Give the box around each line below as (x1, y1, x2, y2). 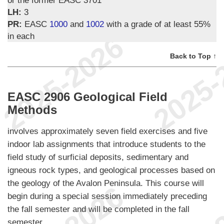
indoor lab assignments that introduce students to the (7, 139, 205, 149)
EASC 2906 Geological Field (7, 89, 167, 103)
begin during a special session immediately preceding (7, 191, 207, 201)
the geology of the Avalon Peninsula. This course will (7, 178, 204, 188)
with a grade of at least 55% (104, 18, 210, 29)
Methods (7, 102, 57, 116)
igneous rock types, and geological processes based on (7, 165, 215, 175)
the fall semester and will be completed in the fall (7, 204, 189, 214)
